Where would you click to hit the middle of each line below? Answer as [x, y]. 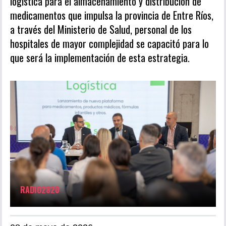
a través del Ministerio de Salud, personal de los [101, 29]
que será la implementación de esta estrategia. [100, 57]
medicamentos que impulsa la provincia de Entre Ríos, [112, 15]
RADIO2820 [40, 189]
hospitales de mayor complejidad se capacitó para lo [109, 43]
